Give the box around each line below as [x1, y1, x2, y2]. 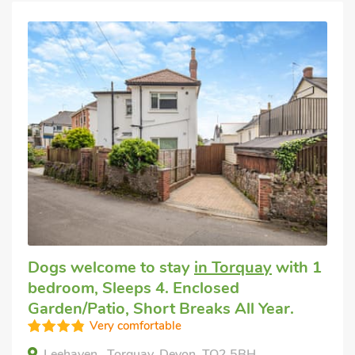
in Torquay [194, 257, 272, 278]
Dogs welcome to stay [28, 257, 194, 278]
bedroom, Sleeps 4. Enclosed [28, 277, 239, 299]
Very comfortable [90, 318, 181, 334]
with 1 [272, 257, 322, 278]
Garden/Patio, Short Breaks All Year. [28, 298, 294, 319]
